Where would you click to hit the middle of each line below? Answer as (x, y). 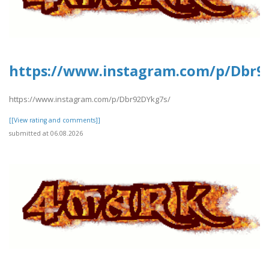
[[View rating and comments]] (55, 120)
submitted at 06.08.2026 (46, 133)
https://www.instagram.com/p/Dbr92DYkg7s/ (90, 99)
